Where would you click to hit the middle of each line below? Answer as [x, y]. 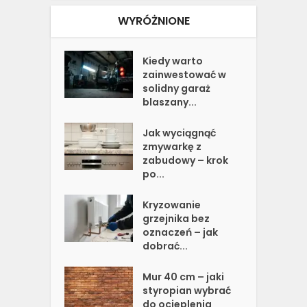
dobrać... [165, 246]
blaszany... [170, 102]
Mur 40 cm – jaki [184, 277]
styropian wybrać [187, 291]
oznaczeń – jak [181, 232]
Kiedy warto [173, 61]
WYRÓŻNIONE [153, 21]
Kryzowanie [172, 205]
